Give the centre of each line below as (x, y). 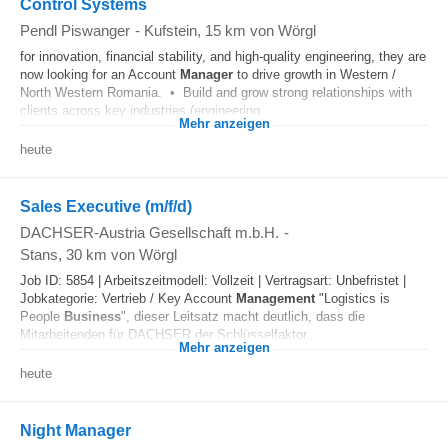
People (42, 316)
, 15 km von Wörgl (256, 30)
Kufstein (170, 30)
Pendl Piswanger (75, 30)
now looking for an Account (100, 74)
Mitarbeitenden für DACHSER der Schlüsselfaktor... (169, 334)
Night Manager (75, 430)
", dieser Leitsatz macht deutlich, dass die (243, 316)
